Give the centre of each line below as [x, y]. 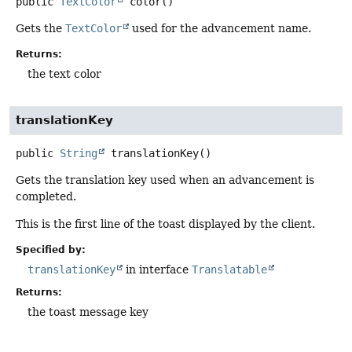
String [79, 153]
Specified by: [51, 250]
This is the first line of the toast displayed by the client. [165, 224]
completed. [46, 196]
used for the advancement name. [220, 29]
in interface [157, 270]
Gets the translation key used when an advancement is [165, 180]
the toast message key [88, 312]
